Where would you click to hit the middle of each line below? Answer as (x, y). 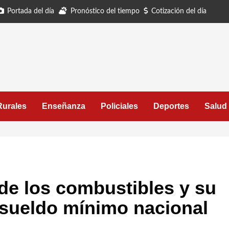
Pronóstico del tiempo (105, 11)
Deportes (171, 106)
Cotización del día (179, 11)
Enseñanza (64, 106)
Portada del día (31, 11)
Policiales (119, 106)
